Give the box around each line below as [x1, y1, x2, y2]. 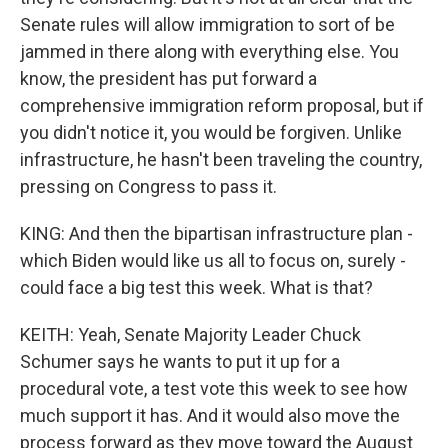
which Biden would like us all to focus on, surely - [20, 250, 406, 271]
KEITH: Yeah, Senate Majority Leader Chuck [20, 324, 361, 345]
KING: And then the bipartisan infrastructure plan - [20, 223, 413, 244]
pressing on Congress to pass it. [20, 176, 277, 197]
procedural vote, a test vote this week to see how [20, 378, 408, 399]
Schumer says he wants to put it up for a [20, 351, 340, 372]
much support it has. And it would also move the [20, 405, 400, 426]
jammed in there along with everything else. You [20, 41, 399, 62]
